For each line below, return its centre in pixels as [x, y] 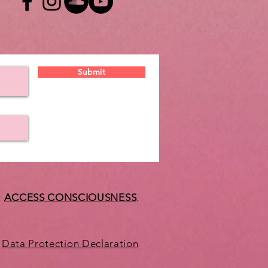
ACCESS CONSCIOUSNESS [70, 197]
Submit [92, 71]
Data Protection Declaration [70, 243]
